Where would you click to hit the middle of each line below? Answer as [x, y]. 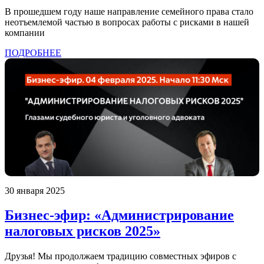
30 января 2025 [35, 190]
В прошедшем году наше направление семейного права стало [129, 11]
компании [25, 32]
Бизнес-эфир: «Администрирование [119, 215]
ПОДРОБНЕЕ [33, 52]
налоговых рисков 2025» [82, 231]
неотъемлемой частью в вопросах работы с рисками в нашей [127, 22]
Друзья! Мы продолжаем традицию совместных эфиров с [121, 256]
